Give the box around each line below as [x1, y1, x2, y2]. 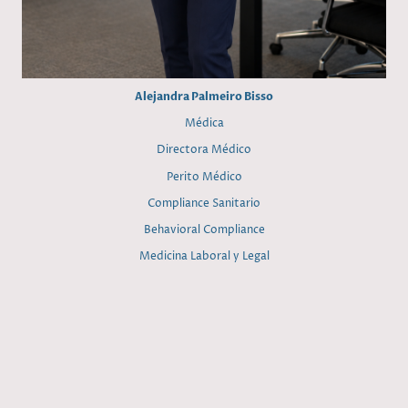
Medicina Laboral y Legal [138, 249, 270, 265]
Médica [184, 116, 224, 132]
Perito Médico [166, 168, 242, 185]
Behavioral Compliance [143, 222, 265, 239]
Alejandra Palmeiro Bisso [135, 88, 273, 104]
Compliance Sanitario [148, 195, 260, 211]
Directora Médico [157, 142, 251, 158]
